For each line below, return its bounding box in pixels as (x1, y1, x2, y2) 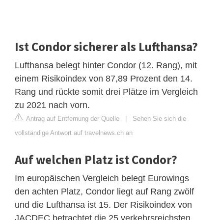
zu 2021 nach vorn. (15, 100, 90, 110)
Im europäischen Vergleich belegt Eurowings (15, 173, 189, 183)
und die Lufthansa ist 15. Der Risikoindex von (15, 199, 192, 210)
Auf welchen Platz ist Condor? (15, 151, 177, 167)
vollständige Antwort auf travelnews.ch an (15, 129, 133, 137)
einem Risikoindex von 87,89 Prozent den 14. (15, 73, 192, 83)
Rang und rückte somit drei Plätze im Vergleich (15, 86, 198, 97)
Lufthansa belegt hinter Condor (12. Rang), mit (15, 60, 197, 70)
